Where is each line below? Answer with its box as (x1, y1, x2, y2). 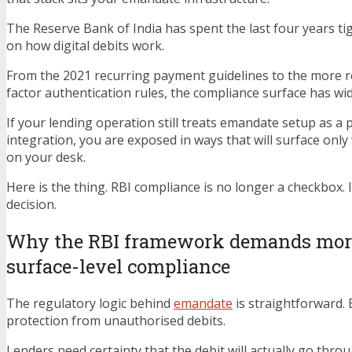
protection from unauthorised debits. (6, 311, 225, 329)
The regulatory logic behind (6, 294, 174, 312)
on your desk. (6, 148, 86, 166)
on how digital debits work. (6, 36, 164, 54)
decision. (6, 195, 57, 213)
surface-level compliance (6, 253, 230, 279)
